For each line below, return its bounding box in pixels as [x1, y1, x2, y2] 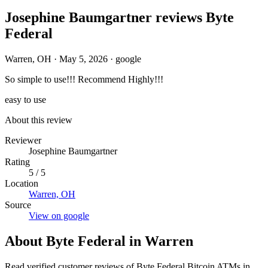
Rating [5, 156, 30, 167]
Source [5, 199, 31, 210]
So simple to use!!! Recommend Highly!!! [5, 74, 163, 84]
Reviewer [5, 135, 41, 145]
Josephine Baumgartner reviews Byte [5, 9, 234, 25]
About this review [5, 114, 72, 125]
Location [5, 178, 38, 188]
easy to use [5, 94, 46, 105]
